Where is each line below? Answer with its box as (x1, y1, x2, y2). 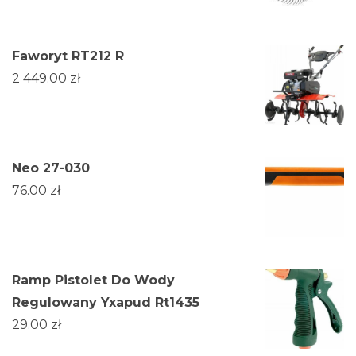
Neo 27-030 (12, 160, 90, 176)
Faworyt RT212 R (12, 48, 124, 64)
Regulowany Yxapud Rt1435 (12, 294, 199, 310)
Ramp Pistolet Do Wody (12, 272, 175, 288)
